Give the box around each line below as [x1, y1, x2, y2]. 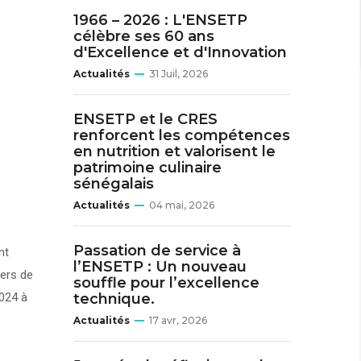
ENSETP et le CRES [73, 110, 218, 128]
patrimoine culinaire [73, 159, 222, 176]
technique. [73, 290, 155, 308]
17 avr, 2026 [149, 314, 207, 326]
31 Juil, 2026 [149, 68, 208, 80]
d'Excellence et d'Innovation [73, 44, 287, 61]
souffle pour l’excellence [73, 274, 259, 292]
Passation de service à [73, 242, 241, 259]
